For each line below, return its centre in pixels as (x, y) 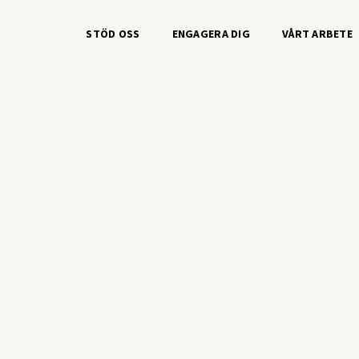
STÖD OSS (113, 33)
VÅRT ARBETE (317, 33)
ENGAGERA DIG (211, 33)
